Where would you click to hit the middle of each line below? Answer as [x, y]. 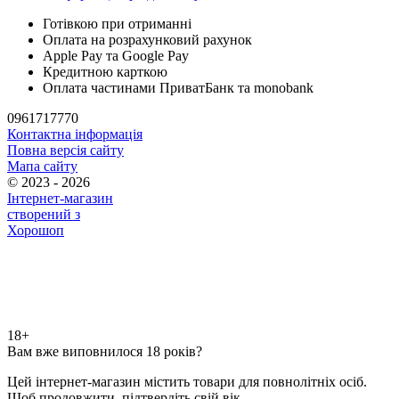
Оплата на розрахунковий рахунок [147, 39]
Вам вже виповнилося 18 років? [105, 351]
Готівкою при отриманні [117, 23]
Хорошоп [36, 230]
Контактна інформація [75, 134]
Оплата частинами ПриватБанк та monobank [178, 87]
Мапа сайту [42, 166]
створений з [44, 214]
